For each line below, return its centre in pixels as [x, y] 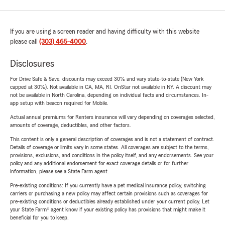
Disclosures [32, 64]
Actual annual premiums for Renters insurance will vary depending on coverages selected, [113, 117]
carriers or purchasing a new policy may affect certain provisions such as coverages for [109, 194]
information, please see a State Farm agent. [60, 172]
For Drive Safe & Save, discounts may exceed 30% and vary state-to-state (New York [107, 79]
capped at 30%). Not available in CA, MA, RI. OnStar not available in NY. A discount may [111, 87]
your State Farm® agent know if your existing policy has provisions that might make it [108, 210]
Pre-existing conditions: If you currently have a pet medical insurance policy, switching [108, 186]
